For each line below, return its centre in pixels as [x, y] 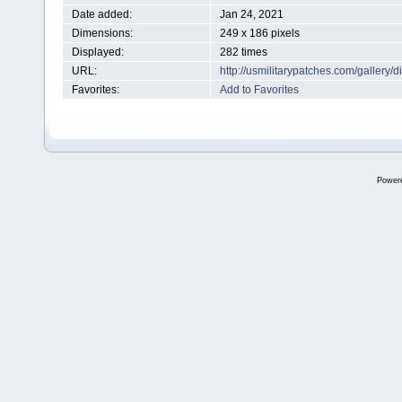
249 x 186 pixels [260, 33]
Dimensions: [102, 33]
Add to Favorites [259, 90]
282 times [244, 52]
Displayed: [98, 52]
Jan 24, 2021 [252, 14]
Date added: [102, 14]
